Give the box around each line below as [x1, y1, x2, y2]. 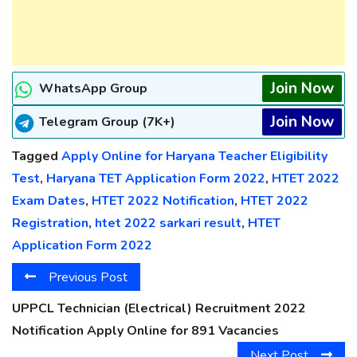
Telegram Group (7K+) [39, 113, 175, 131]
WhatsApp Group [39, 80, 147, 98]
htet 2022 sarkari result [95, 214, 241, 233]
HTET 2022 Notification [92, 192, 234, 210]
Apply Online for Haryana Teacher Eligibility [61, 147, 328, 166]
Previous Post [49, 268, 127, 286]
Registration [12, 214, 88, 233]
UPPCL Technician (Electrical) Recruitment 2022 [12, 299, 306, 317]
